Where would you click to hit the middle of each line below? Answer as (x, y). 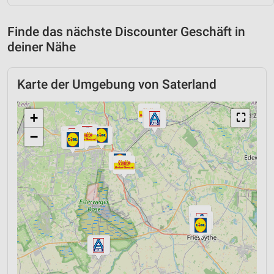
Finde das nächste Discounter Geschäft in (126, 31)
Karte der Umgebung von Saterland (117, 84)
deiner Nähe (42, 47)
